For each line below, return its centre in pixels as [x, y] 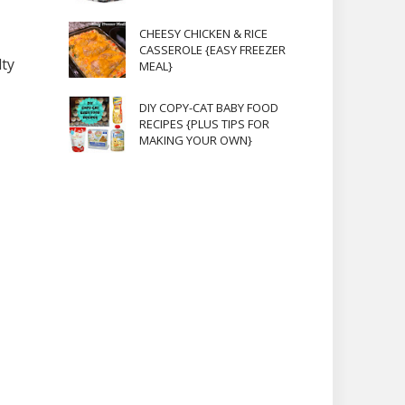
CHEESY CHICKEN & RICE [203, 33]
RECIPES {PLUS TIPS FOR [204, 124]
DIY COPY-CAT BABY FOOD [208, 108]
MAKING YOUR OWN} [195, 141]
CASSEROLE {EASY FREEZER [212, 49]
